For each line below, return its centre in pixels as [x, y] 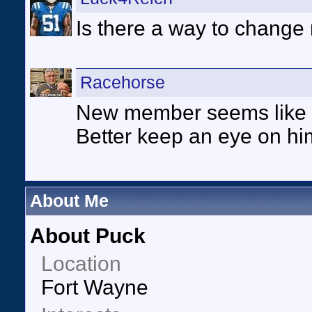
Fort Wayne [95, 287]
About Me [69, 201]
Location [81, 264]
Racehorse [123, 83]
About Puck [88, 236]
